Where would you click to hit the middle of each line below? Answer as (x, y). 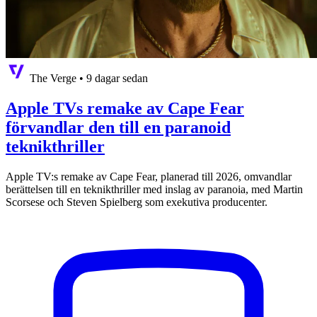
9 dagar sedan (117, 78)
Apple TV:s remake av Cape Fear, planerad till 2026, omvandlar (149, 176)
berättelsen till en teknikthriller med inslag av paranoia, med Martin (154, 189)
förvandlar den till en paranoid (118, 127)
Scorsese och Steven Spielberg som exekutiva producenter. (137, 202)
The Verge (53, 78)
